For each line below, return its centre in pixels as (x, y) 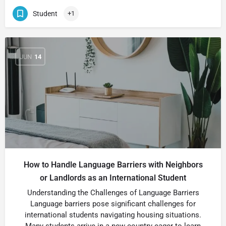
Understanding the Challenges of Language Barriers (113, 193)
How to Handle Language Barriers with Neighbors (113, 165)
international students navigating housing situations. (113, 215)
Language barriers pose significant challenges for (113, 204)
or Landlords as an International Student (113, 178)
